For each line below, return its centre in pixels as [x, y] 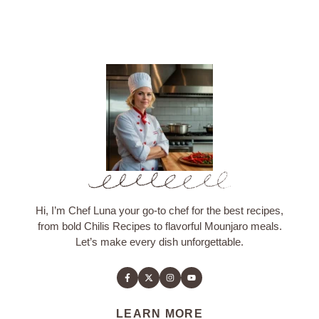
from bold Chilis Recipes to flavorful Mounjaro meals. [159, 226]
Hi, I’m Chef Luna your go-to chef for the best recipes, [159, 211]
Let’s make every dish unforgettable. [159, 242]
